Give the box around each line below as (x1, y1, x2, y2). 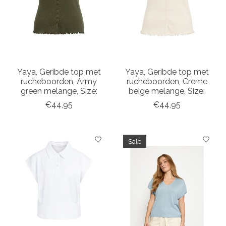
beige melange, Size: (129, 86, 205, 96)
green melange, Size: (20, 86, 97, 96)
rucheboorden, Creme (126, 77, 207, 87)
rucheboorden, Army (21, 77, 97, 87)
